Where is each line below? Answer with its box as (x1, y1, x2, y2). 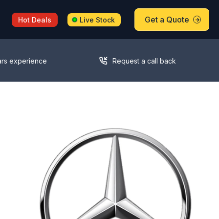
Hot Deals (18, 15, 52, 24)
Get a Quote (145, 15, 189, 24)
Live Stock (80, 15, 115, 24)
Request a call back (112, 56, 176, 65)
